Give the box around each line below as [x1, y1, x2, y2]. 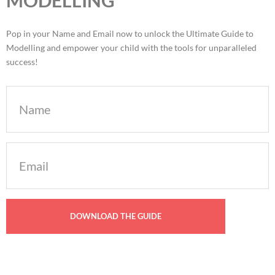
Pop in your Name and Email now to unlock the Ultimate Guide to [6, 28, 254, 39]
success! [6, 56, 38, 67]
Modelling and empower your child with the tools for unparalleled [6, 42, 257, 53]
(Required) [7, 161, 43, 171]
